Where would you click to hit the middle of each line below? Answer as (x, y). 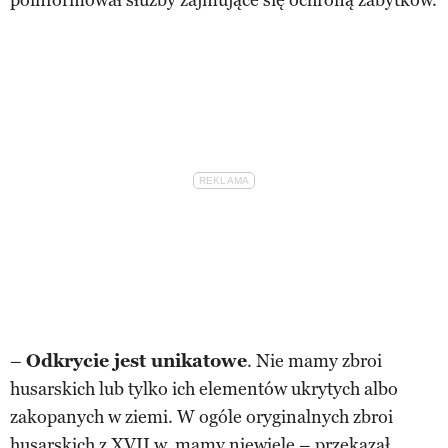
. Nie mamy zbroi (314, 360)
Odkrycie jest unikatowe (136, 360)
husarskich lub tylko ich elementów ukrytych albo (204, 388)
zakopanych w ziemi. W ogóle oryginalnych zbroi (201, 416)
